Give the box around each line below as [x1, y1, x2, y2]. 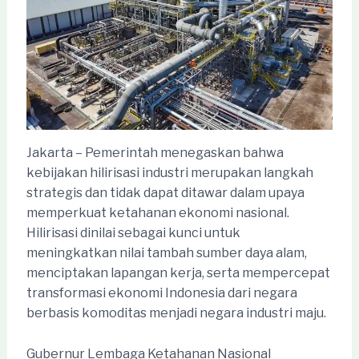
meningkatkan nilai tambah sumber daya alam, [26, 245, 307, 261]
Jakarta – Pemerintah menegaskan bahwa [26, 145, 284, 161]
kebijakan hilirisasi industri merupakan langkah [26, 165, 313, 181]
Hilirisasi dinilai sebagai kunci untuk [26, 225, 240, 241]
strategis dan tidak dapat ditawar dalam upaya [26, 185, 305, 201]
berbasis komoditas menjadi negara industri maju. [26, 305, 326, 321]
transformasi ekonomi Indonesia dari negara [26, 285, 297, 301]
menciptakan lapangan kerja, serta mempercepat [26, 265, 330, 281]
